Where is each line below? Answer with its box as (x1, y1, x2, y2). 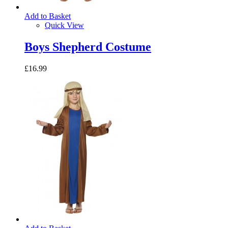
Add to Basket (24, 11, 71, 20)
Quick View (45, 20, 84, 30)
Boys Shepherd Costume (24, 40, 151, 53)
